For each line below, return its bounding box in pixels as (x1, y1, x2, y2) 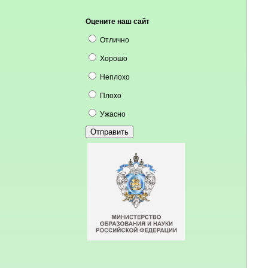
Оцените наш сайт (86, 17, 150, 26)
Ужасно (100, 110, 126, 118)
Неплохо (100, 73, 130, 81)
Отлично (100, 36, 130, 44)
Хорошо (100, 54, 128, 63)
